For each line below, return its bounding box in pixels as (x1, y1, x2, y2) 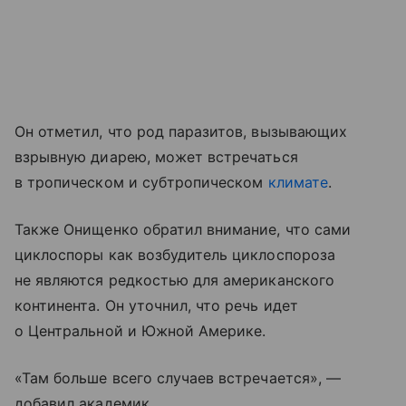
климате (267, 172, 328, 191)
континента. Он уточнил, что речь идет (14, 295, 298, 314)
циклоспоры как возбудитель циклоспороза (14, 245, 335, 264)
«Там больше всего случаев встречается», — (14, 368, 341, 387)
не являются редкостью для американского (14, 270, 334, 289)
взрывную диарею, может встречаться (14, 147, 298, 166)
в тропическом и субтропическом (14, 172, 268, 191)
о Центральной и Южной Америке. (14, 321, 266, 340)
